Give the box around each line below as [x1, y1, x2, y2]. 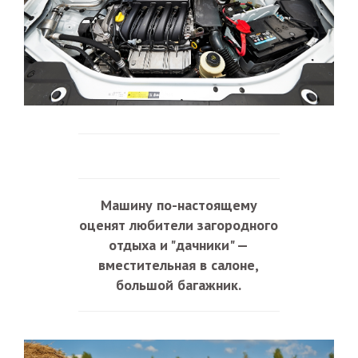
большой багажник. [116, 275, 242, 294]
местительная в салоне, [105, 255, 260, 274]
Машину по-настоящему [100, 195, 257, 214]
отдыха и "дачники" [109, 235, 237, 254]
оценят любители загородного [79, 215, 279, 234]
